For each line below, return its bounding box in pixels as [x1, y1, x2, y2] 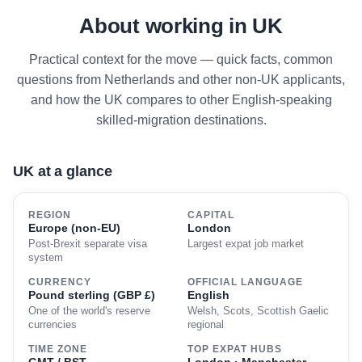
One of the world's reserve [28, 305, 150, 317]
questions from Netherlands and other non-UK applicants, [17, 73, 345, 86]
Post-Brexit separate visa [28, 238, 147, 250]
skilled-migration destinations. [95, 113, 267, 127]
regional [187, 319, 224, 330]
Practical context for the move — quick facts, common [29, 53, 333, 66]
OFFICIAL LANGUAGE [187, 277, 303, 287]
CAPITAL [187, 210, 234, 220]
